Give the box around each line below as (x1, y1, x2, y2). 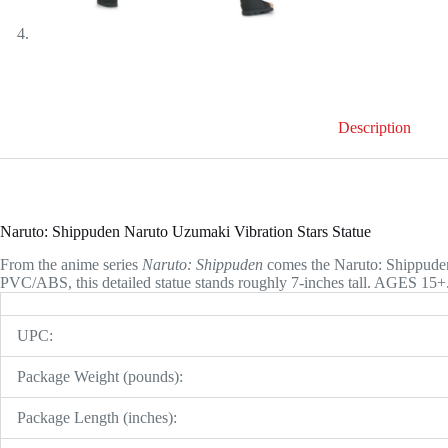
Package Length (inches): (17, 408, 177, 426)
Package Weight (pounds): (17, 367, 183, 385)
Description (338, 119, 412, 137)
